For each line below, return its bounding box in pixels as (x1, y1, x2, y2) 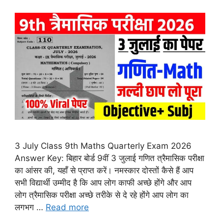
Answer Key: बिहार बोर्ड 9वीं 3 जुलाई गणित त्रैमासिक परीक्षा (15, 153, 204, 163)
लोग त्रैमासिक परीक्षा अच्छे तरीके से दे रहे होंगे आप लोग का (15, 190, 189, 200)
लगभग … (15, 202, 46, 212)
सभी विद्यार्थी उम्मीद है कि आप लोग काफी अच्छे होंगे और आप (15, 177, 192, 188)
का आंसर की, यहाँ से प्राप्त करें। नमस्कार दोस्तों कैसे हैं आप (15, 165, 193, 175)
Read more (46, 202, 89, 212)
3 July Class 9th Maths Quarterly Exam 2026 (15, 140, 192, 151)
